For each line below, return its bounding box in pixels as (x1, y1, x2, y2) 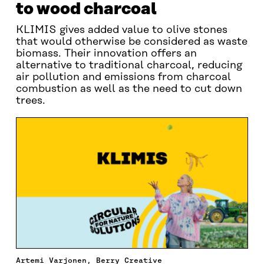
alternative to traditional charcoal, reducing (15, 60, 242, 71)
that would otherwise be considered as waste (15, 36, 247, 48)
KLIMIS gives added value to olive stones (15, 24, 227, 36)
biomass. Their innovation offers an (15, 48, 197, 60)
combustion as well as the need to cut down (15, 83, 242, 95)
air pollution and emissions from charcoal (15, 71, 231, 83)
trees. (15, 95, 45, 107)
